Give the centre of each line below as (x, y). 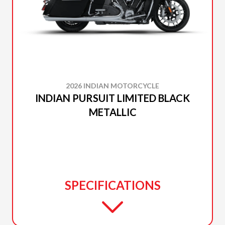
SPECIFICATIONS (113, 185)
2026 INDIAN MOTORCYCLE (113, 86)
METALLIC (113, 112)
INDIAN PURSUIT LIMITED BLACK (113, 98)
